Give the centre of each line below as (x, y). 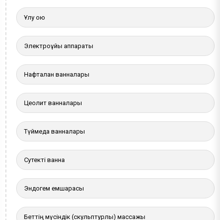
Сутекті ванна (45, 160)
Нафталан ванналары (57, 74)
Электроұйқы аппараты (59, 46)
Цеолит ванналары (53, 103)
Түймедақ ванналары (55, 131)
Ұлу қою (35, 17)
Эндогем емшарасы (54, 188)
